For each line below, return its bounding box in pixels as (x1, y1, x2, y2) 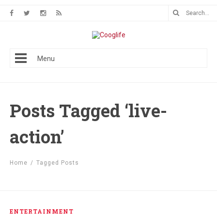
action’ (10, 125, 64, 148)
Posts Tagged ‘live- (10, 99, 167, 122)
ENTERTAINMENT (10, 207, 74, 215)
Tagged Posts (36, 159, 79, 166)
